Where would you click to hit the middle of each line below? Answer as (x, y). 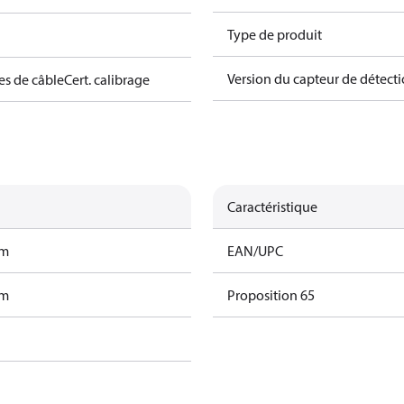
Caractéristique (272, 207)
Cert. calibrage (107, 79)
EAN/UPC (255, 251)
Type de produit (275, 34)
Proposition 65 (271, 295)
